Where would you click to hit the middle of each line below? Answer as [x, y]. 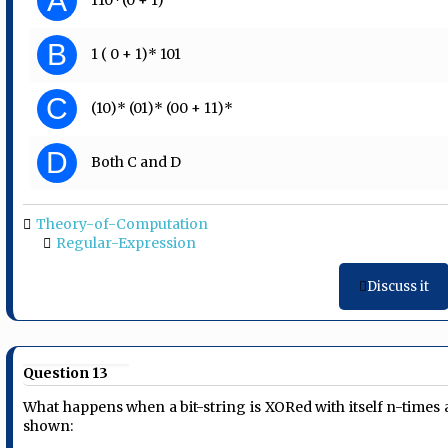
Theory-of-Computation [122, 223]
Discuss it [397, 286]
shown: [48, 425]
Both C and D [136, 161]
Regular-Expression [126, 242]
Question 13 [66, 372]
